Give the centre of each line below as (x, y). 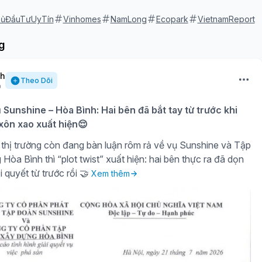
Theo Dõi (36, 80)
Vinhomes (82, 19)
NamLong (128, 19)
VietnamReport (226, 19)
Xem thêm (110, 173)
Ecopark (172, 19)
